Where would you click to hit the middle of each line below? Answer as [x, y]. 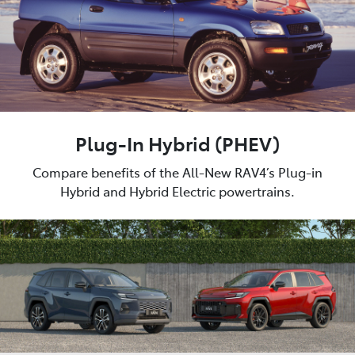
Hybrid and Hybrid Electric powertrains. [177, 191]
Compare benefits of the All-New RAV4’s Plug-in [177, 172]
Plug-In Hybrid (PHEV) [177, 143]
